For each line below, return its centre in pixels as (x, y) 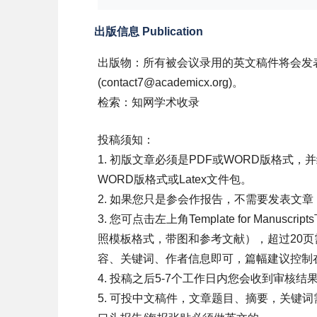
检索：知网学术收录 (149, 102)
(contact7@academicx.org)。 (171, 82)
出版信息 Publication (149, 31)
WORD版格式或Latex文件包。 (175, 179)
